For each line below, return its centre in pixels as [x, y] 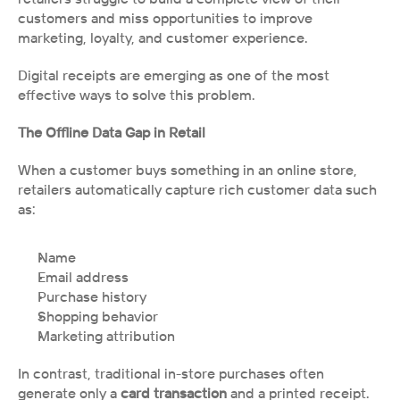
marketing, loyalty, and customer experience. [163, 37]
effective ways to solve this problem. [137, 95]
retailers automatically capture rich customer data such [197, 189]
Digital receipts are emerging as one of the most [174, 75]
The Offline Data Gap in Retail [112, 132]
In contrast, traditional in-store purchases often [171, 373]
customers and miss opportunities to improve [165, 18]
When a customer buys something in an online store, [187, 170]
